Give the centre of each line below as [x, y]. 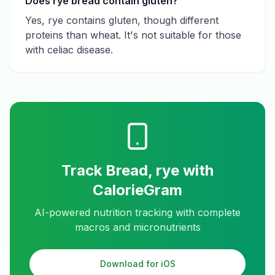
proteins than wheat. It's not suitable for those [133, 35]
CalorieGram [137, 190]
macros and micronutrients [137, 227]
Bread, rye [142, 170]
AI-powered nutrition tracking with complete [137, 212]
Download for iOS [137, 264]
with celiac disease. [69, 50]
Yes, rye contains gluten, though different [122, 20]
